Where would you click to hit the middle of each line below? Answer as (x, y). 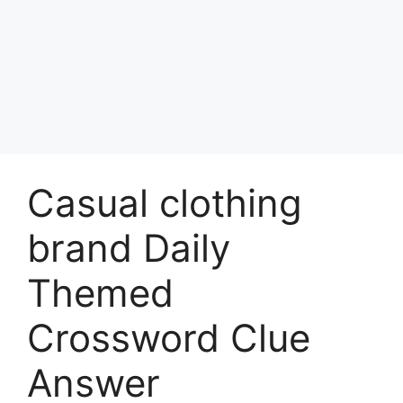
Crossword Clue (169, 337)
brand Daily (129, 247)
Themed (100, 292)
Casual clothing (165, 202)
